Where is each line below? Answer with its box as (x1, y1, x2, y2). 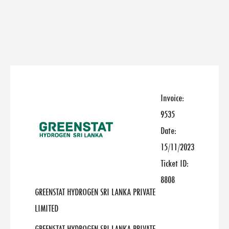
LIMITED (35, 203, 58, 214)
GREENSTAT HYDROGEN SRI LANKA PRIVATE (35, 187, 155, 198)
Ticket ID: (161, 158, 189, 169)
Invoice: (161, 93, 184, 104)
